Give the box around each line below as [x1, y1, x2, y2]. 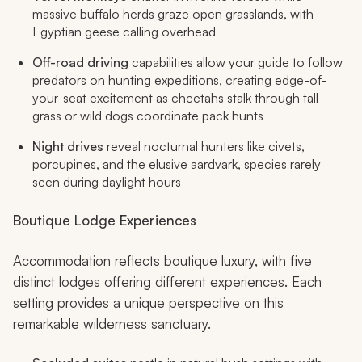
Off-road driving [32, 54, 132, 71]
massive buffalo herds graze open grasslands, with [32, 6, 314, 23]
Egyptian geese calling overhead [32, 23, 216, 40]
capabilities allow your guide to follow [132, 54, 343, 71]
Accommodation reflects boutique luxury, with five [13, 252, 312, 270]
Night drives [32, 138, 103, 155]
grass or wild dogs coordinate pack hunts [32, 107, 263, 124]
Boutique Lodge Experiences [13, 212, 196, 229]
